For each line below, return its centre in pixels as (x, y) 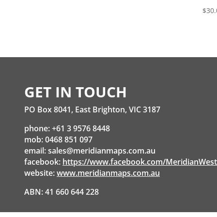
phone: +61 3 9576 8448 (67, 128)
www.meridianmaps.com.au (108, 173)
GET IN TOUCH (76, 92)
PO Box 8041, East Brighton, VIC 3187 (92, 109)
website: (40, 173)
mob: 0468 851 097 (58, 139)
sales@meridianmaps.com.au (102, 151)
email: (36, 151)
